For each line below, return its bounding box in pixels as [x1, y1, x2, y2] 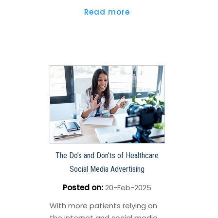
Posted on [62, 182, 101, 193]
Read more [84, 7, 130, 18]
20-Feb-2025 [103, 182, 151, 193]
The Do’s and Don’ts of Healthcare [55, 151, 159, 161]
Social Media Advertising [69, 164, 145, 174]
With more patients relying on [49, 200, 157, 211]
